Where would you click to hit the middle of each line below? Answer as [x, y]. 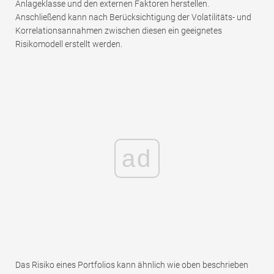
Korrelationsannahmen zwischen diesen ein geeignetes [119, 30]
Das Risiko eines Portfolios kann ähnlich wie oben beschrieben [132, 265]
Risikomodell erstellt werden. [69, 44]
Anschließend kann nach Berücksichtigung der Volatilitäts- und [133, 17]
